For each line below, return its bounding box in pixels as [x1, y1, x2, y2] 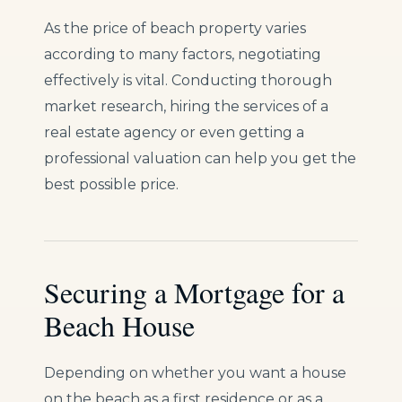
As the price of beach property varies [44, 20, 306, 38]
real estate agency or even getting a [44, 124, 304, 142]
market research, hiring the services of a [44, 98, 328, 116]
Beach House [44, 306, 195, 345]
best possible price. [44, 176, 179, 194]
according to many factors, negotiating [44, 46, 321, 64]
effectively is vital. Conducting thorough [44, 72, 332, 90]
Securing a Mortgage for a [44, 273, 345, 312]
